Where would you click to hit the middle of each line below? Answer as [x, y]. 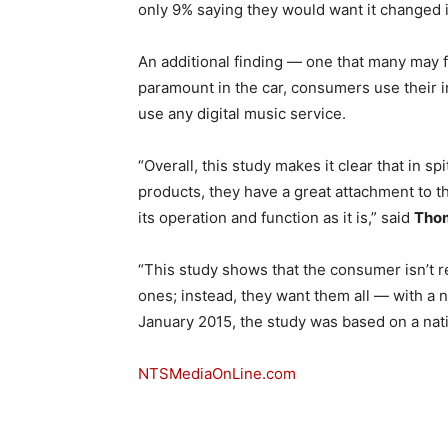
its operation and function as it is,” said [276, 217]
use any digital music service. [242, 113]
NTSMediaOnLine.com [219, 373]
